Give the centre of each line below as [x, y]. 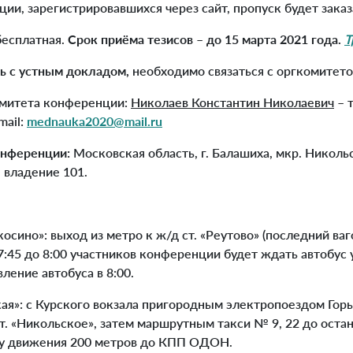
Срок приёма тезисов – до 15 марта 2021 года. [206, 39]
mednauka [56, 121]
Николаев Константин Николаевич [232, 102]
